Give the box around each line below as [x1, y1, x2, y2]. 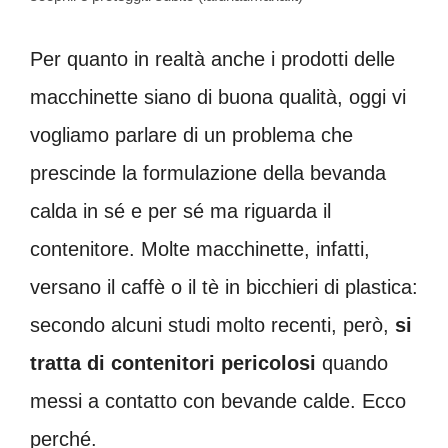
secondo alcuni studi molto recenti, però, [30, 313, 395, 336]
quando [316, 351, 388, 374]
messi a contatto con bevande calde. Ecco [30, 389, 406, 412]
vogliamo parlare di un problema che [30, 123, 353, 146]
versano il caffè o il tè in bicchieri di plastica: [30, 275, 418, 298]
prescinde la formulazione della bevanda [30, 161, 386, 184]
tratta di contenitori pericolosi [30, 351, 316, 374]
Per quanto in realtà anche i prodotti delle [30, 47, 395, 70]
